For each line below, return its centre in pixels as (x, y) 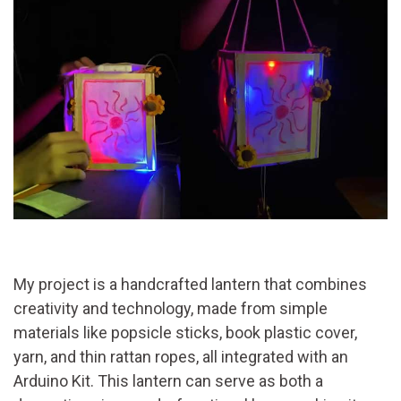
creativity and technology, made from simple (171, 308)
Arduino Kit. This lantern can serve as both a (168, 380)
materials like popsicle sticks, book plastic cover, (185, 332)
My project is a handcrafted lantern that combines (190, 284)
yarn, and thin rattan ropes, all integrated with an (181, 356)
